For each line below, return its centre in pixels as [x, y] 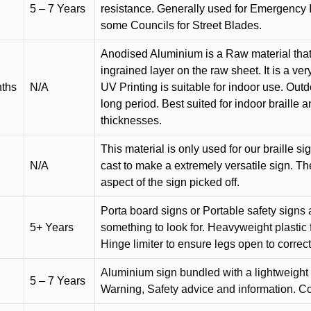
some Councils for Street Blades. [181, 25]
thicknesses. [131, 120]
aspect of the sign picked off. [170, 182]
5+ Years [52, 227]
